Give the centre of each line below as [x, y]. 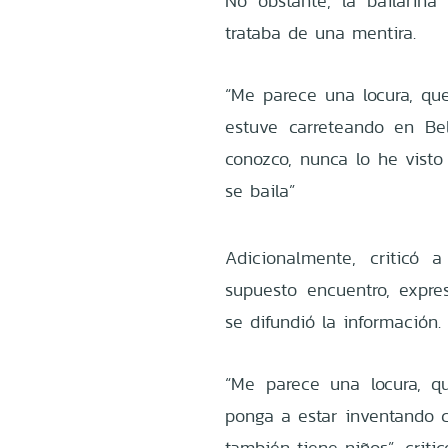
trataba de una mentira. [321, 32]
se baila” [260, 190]
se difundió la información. [333, 321]
